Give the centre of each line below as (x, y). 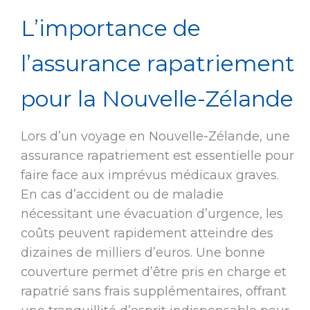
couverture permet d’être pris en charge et (153, 272)
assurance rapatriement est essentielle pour (157, 156)
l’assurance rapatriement (157, 64)
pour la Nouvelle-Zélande (157, 99)
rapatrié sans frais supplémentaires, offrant (153, 292)
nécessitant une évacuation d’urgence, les (152, 214)
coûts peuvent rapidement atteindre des (147, 234)
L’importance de (110, 28)
